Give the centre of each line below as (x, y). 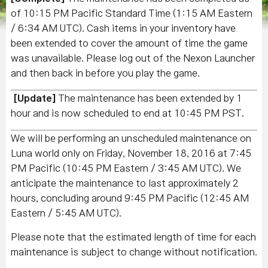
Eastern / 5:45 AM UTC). (67, 213)
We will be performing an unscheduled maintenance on (131, 138)
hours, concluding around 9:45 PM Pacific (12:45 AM (130, 198)
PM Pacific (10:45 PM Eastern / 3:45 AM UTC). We (126, 168)
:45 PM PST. (215, 113)
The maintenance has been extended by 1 (149, 98)
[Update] (35, 98)
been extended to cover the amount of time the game (129, 43)
